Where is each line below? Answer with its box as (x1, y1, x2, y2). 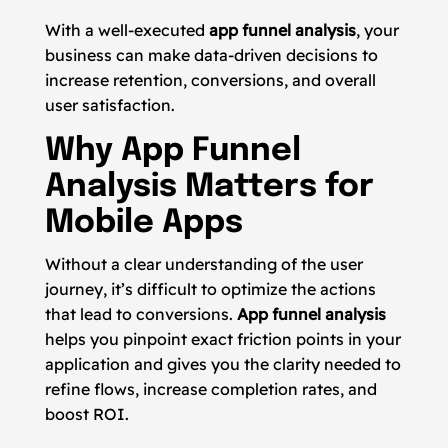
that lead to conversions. (44, 304, 237, 324)
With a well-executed (44, 20, 209, 40)
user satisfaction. (44, 95, 175, 115)
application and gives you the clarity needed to (44, 354, 401, 374)
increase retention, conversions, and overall (44, 70, 376, 90)
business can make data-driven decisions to (44, 45, 378, 65)
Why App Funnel (44, 135, 301, 168)
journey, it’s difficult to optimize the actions (44, 279, 376, 299)
